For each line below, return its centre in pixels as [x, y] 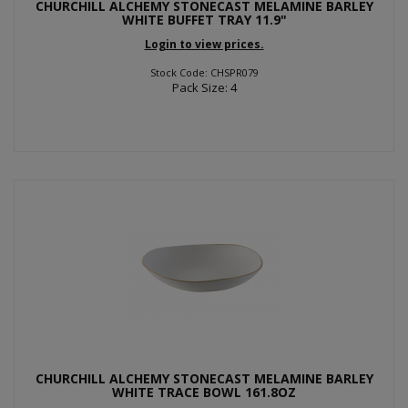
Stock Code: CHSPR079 [204, 72]
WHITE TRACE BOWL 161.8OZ [204, 392]
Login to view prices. [204, 44]
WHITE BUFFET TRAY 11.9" [204, 20]
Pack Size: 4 [204, 87]
